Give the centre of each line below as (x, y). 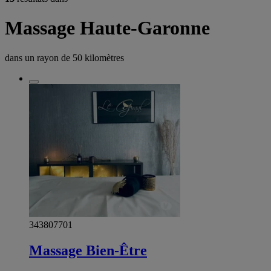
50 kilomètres (98, 57)
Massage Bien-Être (88, 251)
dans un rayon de (39, 57)
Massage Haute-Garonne (107, 28)
